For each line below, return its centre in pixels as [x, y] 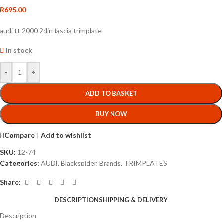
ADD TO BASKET [111, 93]
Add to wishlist [66, 135]
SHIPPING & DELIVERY [133, 199]
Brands [110, 163]
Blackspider [79, 163]
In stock [19, 50]
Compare [20, 135]
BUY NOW [111, 114]
